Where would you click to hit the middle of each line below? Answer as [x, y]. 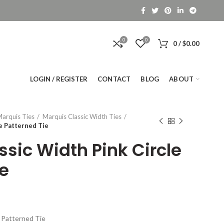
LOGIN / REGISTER [58, 79]
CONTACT [114, 79]
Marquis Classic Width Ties [82, 116]
